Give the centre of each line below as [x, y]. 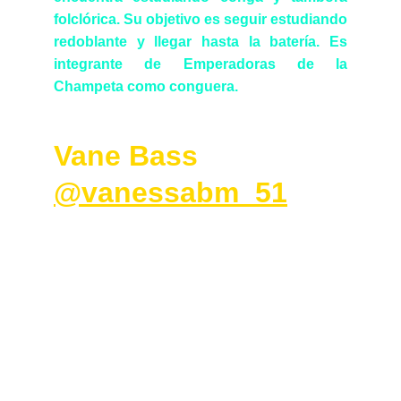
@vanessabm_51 [171, 192]
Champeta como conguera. [146, 86]
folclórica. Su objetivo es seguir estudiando [200, 19]
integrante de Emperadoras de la [200, 64]
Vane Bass [134, 156]
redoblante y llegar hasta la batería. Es [200, 42]
